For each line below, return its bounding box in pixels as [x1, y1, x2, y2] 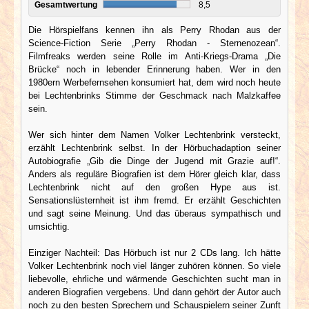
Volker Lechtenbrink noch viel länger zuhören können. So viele [28, 260, 281, 271]
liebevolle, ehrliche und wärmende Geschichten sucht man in [28, 273, 281, 284]
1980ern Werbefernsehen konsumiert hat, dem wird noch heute [28, 77, 281, 88]
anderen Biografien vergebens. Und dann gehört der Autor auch [28, 286, 281, 297]
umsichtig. [28, 221, 70, 232]
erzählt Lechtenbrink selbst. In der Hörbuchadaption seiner [28, 142, 281, 153]
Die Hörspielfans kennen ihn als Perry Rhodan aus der [28, 24, 281, 35]
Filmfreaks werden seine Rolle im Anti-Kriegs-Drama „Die [28, 50, 281, 61]
